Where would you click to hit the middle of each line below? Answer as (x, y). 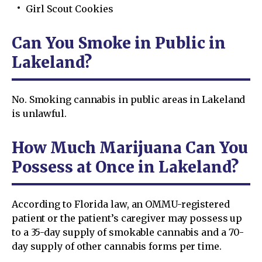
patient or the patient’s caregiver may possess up (127, 218)
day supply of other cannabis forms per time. (117, 246)
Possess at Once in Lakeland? (125, 167)
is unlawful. (39, 113)
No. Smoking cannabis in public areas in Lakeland (129, 99)
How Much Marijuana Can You (130, 147)
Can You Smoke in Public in (119, 43)
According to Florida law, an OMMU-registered (121, 204)
